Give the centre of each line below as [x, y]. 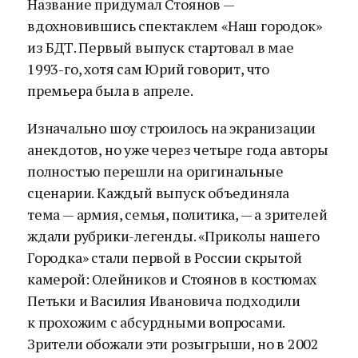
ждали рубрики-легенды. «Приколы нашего [173, 236]
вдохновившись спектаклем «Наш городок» [175, 26]
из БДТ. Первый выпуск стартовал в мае [161, 47]
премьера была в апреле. [110, 90]
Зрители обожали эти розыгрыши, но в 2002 [173, 344]
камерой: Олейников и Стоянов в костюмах [172, 279]
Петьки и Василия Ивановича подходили [164, 300]
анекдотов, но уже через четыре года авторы [178, 149]
